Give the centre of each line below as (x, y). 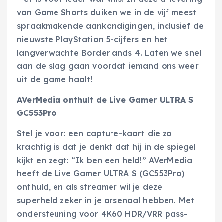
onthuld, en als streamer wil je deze (90, 187)
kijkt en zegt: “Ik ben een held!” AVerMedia (105, 160)
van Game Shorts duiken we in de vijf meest (107, 12)
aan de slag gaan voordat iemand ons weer (108, 66)
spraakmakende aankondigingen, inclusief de (110, 26)
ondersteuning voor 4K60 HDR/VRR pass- (102, 213)
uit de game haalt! (55, 79)
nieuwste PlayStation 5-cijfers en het (92, 39)
